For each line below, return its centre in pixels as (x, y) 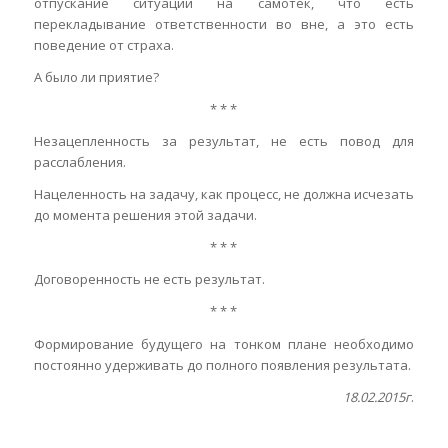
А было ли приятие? (96, 77)
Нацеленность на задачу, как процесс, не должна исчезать (224, 194)
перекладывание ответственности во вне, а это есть (224, 24)
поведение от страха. (103, 45)
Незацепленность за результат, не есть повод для (224, 141)
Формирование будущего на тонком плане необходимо (224, 343)
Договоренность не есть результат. (149, 279)
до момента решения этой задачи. (145, 215)
